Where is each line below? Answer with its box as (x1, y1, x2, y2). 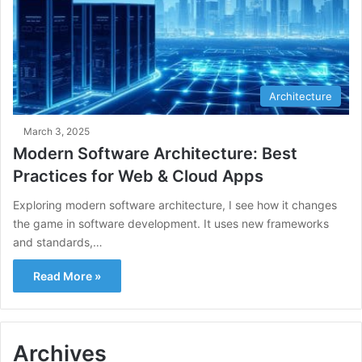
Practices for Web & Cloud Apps (13, 166, 263, 186)
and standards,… (13, 234, 103, 249)
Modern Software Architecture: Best (13, 143, 297, 163)
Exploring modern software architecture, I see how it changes (13, 197, 337, 212)
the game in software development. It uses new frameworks (13, 216, 329, 230)
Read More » (33, 268, 101, 283)
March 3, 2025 (23, 124, 90, 137)
